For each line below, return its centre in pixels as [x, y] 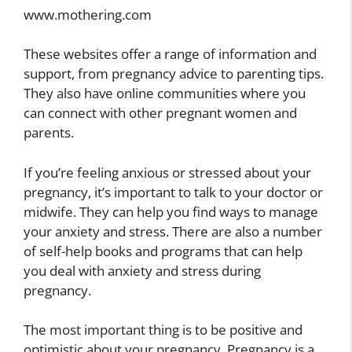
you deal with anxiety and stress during [142, 270]
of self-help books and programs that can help [163, 251]
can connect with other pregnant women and [160, 113]
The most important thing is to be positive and [163, 330]
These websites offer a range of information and [170, 54]
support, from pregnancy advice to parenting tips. [174, 74]
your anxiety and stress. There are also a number [173, 231]
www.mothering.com [88, 14]
